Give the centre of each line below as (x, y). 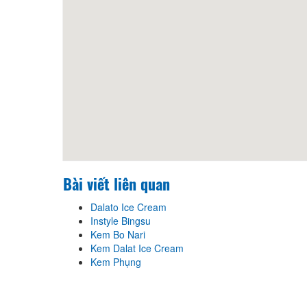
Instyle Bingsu (121, 220)
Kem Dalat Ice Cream (137, 248)
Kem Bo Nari (118, 234)
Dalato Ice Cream (128, 207)
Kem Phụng (116, 261)
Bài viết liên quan (116, 183)
